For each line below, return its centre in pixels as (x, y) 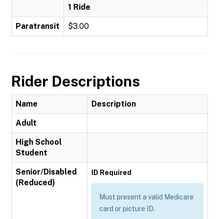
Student (32, 153)
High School (39, 142)
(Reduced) (35, 183)
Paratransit (38, 26)
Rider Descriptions (76, 81)
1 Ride (79, 7)
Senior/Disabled (46, 172)
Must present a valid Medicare (146, 197)
